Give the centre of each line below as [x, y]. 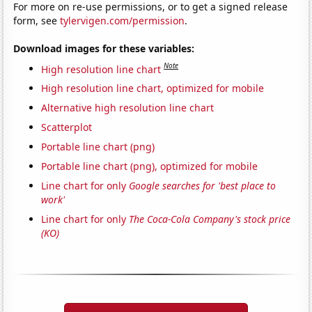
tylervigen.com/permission [123, 20]
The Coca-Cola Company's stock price [210, 219]
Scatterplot [67, 127]
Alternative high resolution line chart [128, 108]
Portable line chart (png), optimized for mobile [150, 166]
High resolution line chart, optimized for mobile [153, 88]
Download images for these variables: [104, 48]
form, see [37, 20]
